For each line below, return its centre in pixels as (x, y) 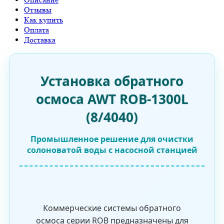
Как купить (43, 19)
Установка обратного (112, 81)
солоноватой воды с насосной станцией (112, 150)
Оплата (36, 29)
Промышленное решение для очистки (112, 139)
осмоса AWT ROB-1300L (112, 99)
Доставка (40, 39)
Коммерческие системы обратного (112, 208)
